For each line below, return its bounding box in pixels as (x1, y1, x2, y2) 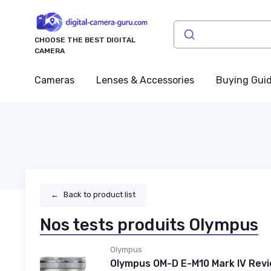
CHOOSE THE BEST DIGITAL (34, 36, 135, 45)
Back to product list (64, 190, 135, 200)
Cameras (34, 74, 74, 87)
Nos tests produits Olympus (40, 215, 258, 235)
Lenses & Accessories (96, 74, 194, 87)
